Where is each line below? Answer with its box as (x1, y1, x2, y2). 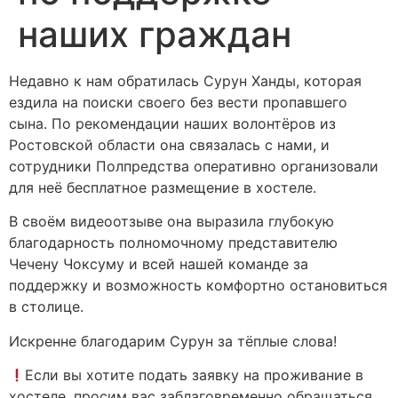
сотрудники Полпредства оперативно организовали (9, 157, 378, 175)
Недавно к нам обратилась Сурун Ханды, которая (9, 72, 362, 90)
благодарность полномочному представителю (9, 234, 338, 252)
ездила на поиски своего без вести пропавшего (9, 93, 347, 111)
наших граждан (18, 12, 291, 56)
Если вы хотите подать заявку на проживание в (25, 366, 364, 385)
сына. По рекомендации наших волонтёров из (9, 115, 336, 132)
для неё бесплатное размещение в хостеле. (9, 179, 316, 196)
